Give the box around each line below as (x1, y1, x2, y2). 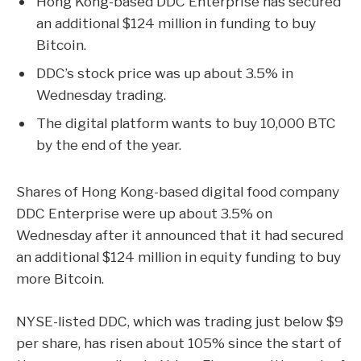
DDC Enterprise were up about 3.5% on (16, 204, 272, 222)
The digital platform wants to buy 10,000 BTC (36, 114, 336, 131)
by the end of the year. (36, 135, 181, 153)
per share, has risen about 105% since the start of (16, 334, 342, 352)
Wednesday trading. (36, 85, 166, 103)
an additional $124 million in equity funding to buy (16, 247, 341, 265)
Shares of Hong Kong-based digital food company (16, 182, 339, 200)
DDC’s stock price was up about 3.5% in (36, 64, 293, 81)
